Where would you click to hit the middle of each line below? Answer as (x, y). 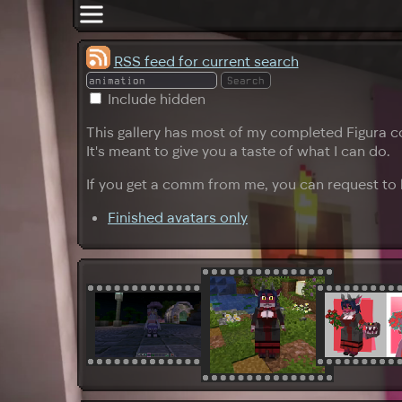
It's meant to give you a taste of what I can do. (238, 151)
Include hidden (157, 99)
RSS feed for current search (206, 60)
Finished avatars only (178, 217)
